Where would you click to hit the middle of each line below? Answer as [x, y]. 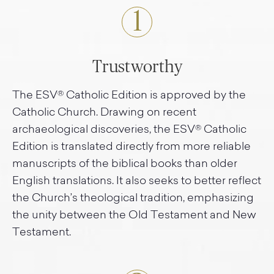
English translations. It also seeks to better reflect [137, 182]
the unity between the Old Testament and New [134, 216]
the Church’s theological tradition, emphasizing [133, 199]
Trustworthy [137, 68]
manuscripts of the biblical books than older [125, 165]
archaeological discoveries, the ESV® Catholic [129, 131]
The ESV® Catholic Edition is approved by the [129, 96]
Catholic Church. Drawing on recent [104, 113]
